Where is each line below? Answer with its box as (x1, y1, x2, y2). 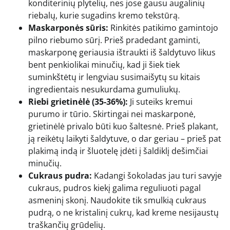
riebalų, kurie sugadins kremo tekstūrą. (28, 9, 180, 21)
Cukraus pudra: (28, 169, 92, 181)
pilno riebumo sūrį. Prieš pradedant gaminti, (28, 34, 200, 46)
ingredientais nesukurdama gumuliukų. (28, 83, 180, 95)
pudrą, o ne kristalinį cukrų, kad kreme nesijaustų (28, 206, 219, 218)
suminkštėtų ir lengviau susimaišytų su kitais (28, 71, 200, 83)
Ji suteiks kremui (128, 95, 193, 107)
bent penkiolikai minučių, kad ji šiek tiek (28, 59, 180, 70)
